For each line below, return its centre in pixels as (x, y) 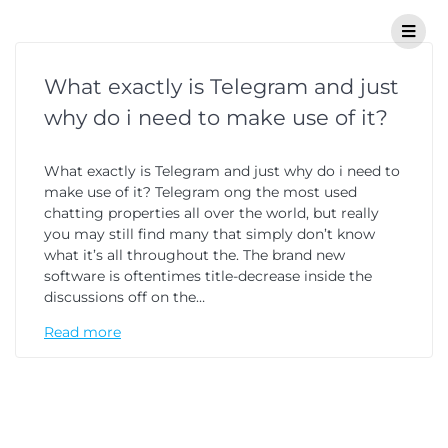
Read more (82, 332)
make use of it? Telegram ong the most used (200, 192)
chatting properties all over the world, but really (211, 213)
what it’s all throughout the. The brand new (194, 255)
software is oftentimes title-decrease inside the (208, 276)
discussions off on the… (124, 297)
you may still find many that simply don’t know (209, 234)
